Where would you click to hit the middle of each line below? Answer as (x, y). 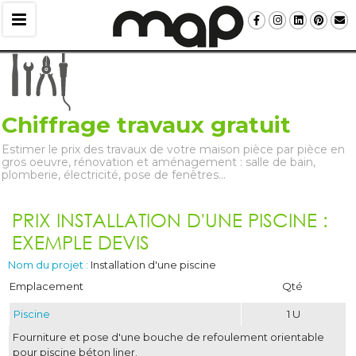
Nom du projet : (48, 265)
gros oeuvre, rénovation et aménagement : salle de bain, (159, 162)
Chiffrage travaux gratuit (146, 125)
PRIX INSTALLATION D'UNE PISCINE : (170, 220)
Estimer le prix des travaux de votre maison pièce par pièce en (173, 149)
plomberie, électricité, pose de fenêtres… (114, 175)
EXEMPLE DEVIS (81, 242)
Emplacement (46, 286)
